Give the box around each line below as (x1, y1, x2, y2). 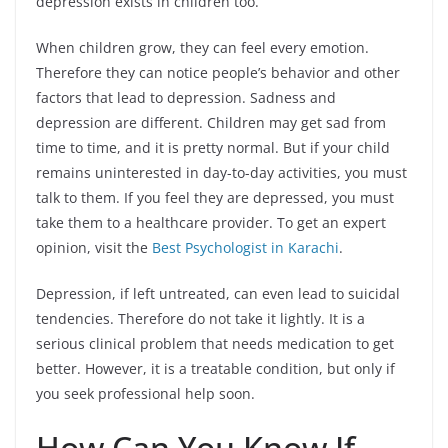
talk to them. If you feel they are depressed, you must (36, 188, 394, 208)
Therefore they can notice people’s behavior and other (36, 63, 400, 83)
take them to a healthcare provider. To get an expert (36, 213, 386, 233)
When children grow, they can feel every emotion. (36, 38, 369, 58)
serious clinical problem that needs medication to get (36, 334, 394, 354)
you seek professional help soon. (36, 384, 255, 404)
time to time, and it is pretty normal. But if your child (36, 138, 390, 158)
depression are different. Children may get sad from (36, 113, 386, 133)
